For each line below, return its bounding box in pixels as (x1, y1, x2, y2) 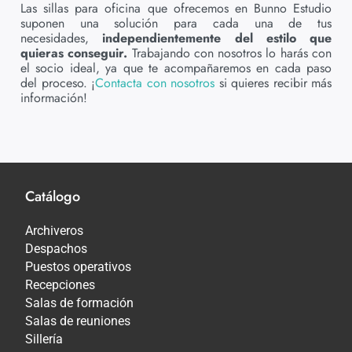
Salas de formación (25, 295, 134, 310)
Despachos (25, 240, 88, 256)
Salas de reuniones (25, 313, 131, 328)
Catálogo (25, 185, 81, 207)
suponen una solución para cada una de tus (20, 14, 332, 33)
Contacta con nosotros (95, 74, 214, 93)
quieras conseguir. (20, 44, 128, 63)
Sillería (25, 331, 64, 346)
